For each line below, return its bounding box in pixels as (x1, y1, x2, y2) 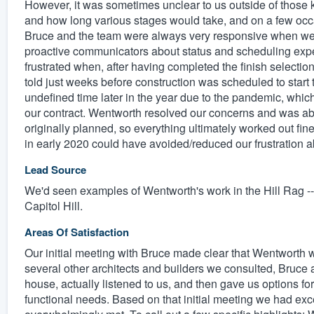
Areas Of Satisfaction (24, 224, 129, 240)
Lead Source (24, 161, 86, 177)
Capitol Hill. (24, 197, 83, 214)
